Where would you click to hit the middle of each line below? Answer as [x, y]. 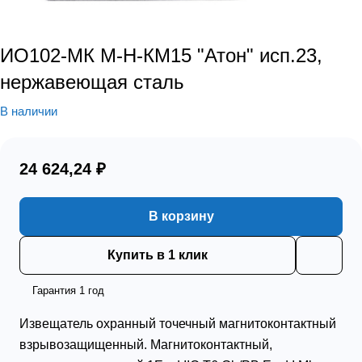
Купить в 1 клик [158, 255]
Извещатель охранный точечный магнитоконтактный [178, 323]
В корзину [181, 216]
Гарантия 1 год [68, 290]
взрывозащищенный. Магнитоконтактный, [146, 344]
